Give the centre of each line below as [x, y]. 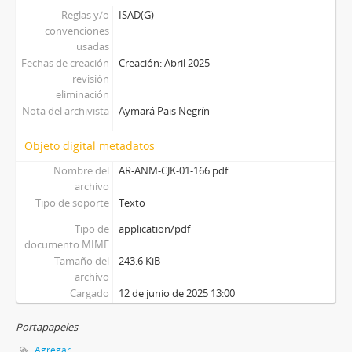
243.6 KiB [139, 261]
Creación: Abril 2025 [164, 63]
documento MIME [66, 245]
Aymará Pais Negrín [164, 111]
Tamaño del [81, 261]
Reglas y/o [85, 15]
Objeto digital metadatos [90, 146]
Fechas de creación [65, 63]
